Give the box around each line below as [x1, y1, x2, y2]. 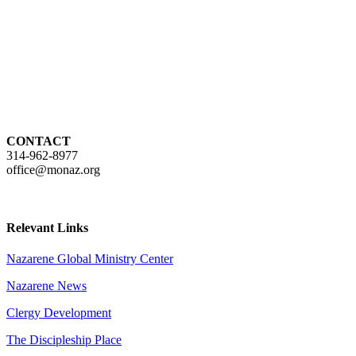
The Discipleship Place [6, 333, 122, 347]
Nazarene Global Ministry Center [6, 252, 173, 266]
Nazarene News [6, 279, 87, 293]
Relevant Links [6, 221, 88, 235]
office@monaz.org [6, 162, 100, 176]
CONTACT [6, 133, 71, 148]
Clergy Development [6, 306, 111, 320]
